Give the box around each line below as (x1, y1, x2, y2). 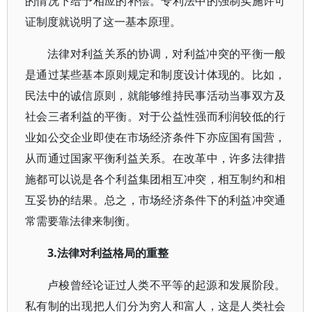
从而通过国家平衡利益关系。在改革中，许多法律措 (25, 150, 286, 166)
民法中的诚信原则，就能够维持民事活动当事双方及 (25, 88, 286, 103)
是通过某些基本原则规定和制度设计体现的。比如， (25, 67, 286, 82)
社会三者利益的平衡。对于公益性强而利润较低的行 (25, 109, 286, 124)
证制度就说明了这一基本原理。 (25, 14, 181, 29)
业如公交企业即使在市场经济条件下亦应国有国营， (25, 130, 286, 145)
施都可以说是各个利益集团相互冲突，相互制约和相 (25, 171, 286, 187)
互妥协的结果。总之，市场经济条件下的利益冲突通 (25, 192, 286, 208)
